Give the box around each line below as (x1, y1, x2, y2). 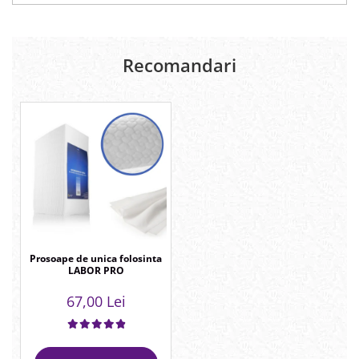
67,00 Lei (66, 292, 126, 312)
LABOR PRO (67, 264, 124, 278)
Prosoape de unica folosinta (30, 252, 162, 266)
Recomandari (123, 53, 236, 78)
